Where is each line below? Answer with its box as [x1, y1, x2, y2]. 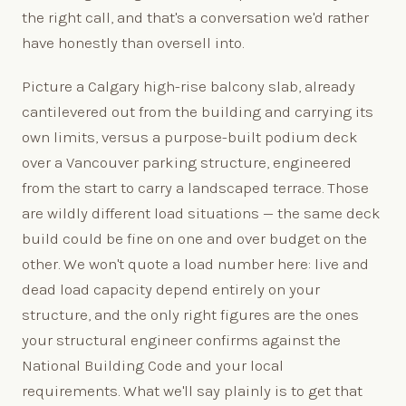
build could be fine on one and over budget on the [22, 228, 367, 247]
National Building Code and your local [22, 355, 284, 374]
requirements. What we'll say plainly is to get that [22, 381, 362, 400]
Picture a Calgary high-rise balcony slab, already [22, 76, 355, 95]
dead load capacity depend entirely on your [22, 279, 320, 298]
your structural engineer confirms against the [22, 330, 341, 349]
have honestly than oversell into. [22, 33, 244, 52]
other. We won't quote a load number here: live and [22, 254, 369, 273]
